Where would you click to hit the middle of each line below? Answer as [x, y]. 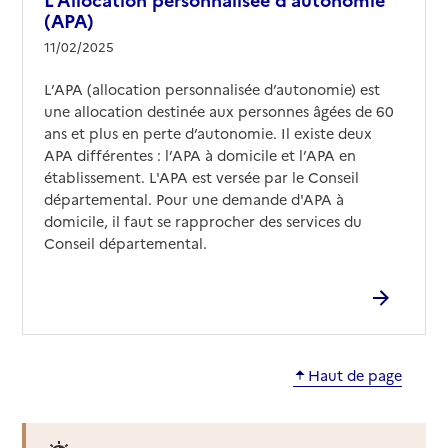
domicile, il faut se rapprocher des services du [202, 221]
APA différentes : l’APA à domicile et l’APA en [199, 155]
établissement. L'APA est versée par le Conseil [201, 177]
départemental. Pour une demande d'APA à [193, 199]
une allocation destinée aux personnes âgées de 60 [218, 111]
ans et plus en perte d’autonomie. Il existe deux [207, 133]
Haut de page [354, 375]
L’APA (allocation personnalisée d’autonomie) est [211, 89]
